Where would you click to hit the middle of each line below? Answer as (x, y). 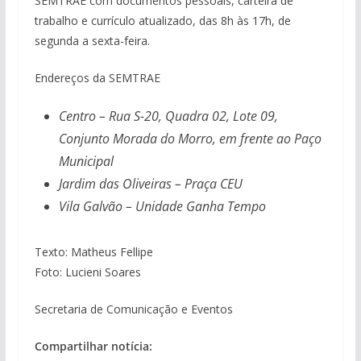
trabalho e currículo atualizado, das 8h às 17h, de (162, 20)
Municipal (86, 161)
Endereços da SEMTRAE (97, 77)
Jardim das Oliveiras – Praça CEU (150, 183)
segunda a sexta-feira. (92, 40)
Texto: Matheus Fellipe (93, 251)
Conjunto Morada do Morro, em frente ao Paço (190, 138)
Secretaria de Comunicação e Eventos (133, 309)
